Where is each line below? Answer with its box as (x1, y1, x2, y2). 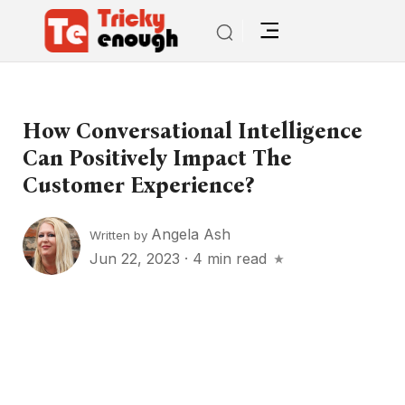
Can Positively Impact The (23, 146, 292, 171)
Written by (89, 227, 151, 242)
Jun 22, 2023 (89, 249, 184, 268)
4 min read (193, 249, 267, 268)
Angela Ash (151, 224, 231, 243)
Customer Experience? (23, 173, 254, 198)
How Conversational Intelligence (23, 118, 363, 144)
